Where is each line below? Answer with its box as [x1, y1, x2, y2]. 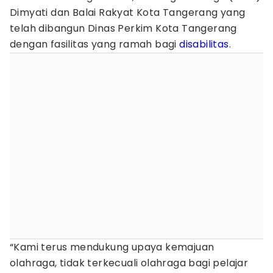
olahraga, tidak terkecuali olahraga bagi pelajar [10, 256, 249, 270]
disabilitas [179, 37, 229, 51]
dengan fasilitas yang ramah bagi [10, 37, 180, 51]
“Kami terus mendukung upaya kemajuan [10, 240, 214, 254]
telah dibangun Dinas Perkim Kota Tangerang [10, 21, 237, 35]
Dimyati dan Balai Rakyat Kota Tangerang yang [10, 5, 246, 19]
